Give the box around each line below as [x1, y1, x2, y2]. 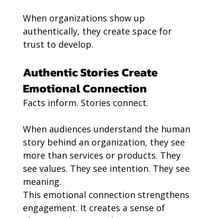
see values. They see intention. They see [22, 163, 192, 175]
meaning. [22, 176, 61, 188]
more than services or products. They [22, 149, 183, 162]
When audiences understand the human [22, 123, 193, 135]
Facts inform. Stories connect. [22, 97, 148, 109]
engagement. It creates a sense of [22, 202, 167, 214]
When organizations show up [22, 12, 147, 24]
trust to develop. [22, 38, 93, 51]
